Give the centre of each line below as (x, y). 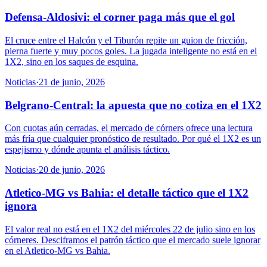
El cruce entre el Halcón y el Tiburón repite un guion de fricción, (126, 40)
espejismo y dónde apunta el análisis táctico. (87, 150)
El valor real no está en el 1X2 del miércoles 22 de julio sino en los (130, 229)
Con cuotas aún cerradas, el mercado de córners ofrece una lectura (129, 128)
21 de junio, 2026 (72, 82)
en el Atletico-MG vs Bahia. (58, 250)
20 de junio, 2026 (72, 170)
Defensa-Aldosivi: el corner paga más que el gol (120, 17)
